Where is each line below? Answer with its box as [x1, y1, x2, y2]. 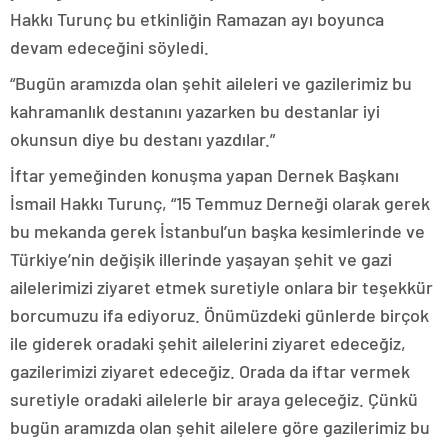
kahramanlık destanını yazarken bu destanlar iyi [10, 100, 380, 123]
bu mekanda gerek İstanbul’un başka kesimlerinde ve [10, 220, 425, 243]
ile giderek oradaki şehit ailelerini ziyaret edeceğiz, [10, 332, 406, 355]
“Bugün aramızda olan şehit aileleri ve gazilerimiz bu [10, 72, 412, 95]
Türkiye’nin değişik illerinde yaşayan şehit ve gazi [10, 248, 392, 271]
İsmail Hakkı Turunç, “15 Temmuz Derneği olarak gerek [10, 192, 430, 215]
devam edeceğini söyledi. [10, 36, 209, 59]
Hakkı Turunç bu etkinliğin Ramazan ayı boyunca [10, 8, 384, 31]
